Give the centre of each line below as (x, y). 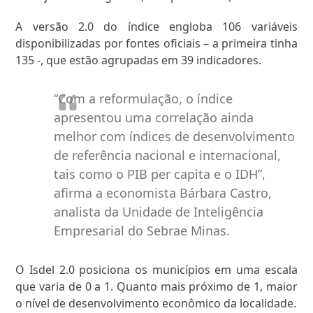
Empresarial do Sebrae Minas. (142, 231)
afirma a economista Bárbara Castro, (163, 193)
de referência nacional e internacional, (168, 155)
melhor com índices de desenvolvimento (175, 137)
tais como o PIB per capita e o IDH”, (160, 174)
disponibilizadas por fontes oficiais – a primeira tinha (156, 44)
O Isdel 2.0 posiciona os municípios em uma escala (156, 270)
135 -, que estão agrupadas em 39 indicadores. (139, 60)
